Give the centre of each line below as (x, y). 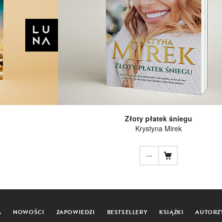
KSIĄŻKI (171, 212)
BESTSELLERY (127, 212)
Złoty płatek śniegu (158, 118)
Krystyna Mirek (158, 128)
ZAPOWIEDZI (76, 212)
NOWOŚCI (29, 212)
